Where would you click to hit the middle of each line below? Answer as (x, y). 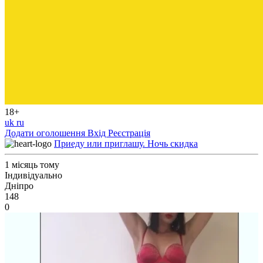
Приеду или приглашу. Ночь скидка (126, 144)
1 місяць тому (32, 165)
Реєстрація (129, 133)
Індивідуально (33, 175)
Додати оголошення (46, 133)
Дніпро (19, 186)
